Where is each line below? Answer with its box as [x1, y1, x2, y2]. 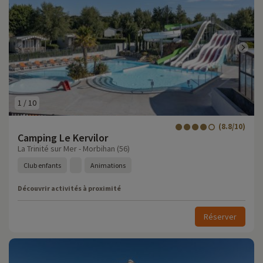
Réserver [204, 211, 237, 222]
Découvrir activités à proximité [18, 184, 121, 193]
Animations [90, 161, 126, 170]
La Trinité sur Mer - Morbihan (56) [18, 143, 130, 154]
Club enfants [23, 161, 61, 170]
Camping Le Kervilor [18, 131, 108, 144]
